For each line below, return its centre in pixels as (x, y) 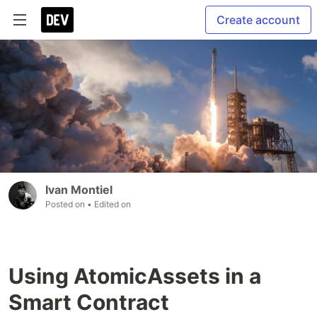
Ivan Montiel (79, 190)
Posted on (66, 204)
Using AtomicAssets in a (135, 276)
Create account (258, 20)
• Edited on (109, 204)
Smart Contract (89, 302)
